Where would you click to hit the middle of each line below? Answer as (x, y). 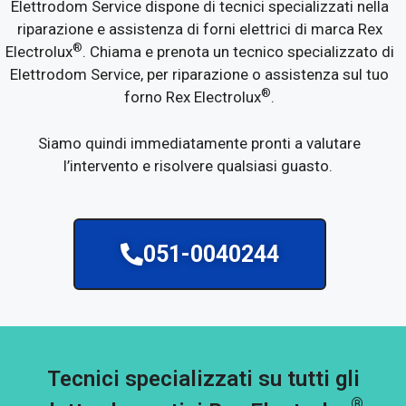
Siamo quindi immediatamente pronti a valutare (199, 143)
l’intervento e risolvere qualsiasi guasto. (199, 165)
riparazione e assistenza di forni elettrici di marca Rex (199, 29)
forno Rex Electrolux (193, 97)
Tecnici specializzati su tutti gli (203, 378)
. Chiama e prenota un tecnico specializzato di (238, 52)
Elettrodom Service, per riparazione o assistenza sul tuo (199, 75)
